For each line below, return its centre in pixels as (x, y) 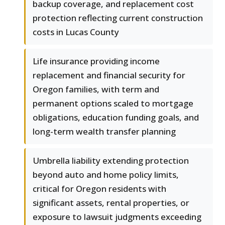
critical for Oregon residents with (99, 188)
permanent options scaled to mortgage (113, 103)
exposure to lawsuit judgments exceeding (117, 216)
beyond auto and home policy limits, (106, 174)
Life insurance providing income (96, 61)
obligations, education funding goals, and (116, 117)
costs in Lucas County (76, 32)
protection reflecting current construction (118, 18)
